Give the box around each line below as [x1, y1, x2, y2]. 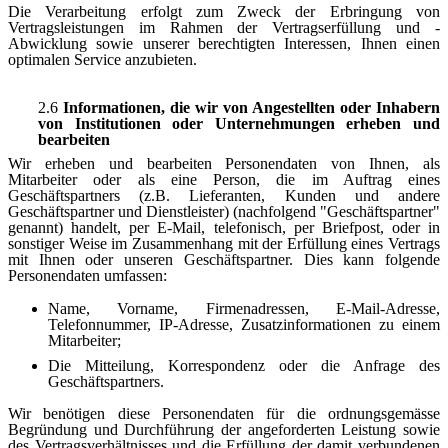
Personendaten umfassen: [8, 266, 167, 284]
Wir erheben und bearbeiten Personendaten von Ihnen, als [8, 154, 440, 172]
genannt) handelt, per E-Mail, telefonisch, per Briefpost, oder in [8, 218, 440, 236]
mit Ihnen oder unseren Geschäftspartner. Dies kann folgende [8, 250, 440, 268]
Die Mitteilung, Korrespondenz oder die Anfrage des [48, 356, 440, 374]
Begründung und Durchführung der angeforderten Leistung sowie [8, 420, 440, 438]
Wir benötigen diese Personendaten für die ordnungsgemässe [8, 404, 440, 422]
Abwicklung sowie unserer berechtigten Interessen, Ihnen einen [8, 35, 440, 52]
